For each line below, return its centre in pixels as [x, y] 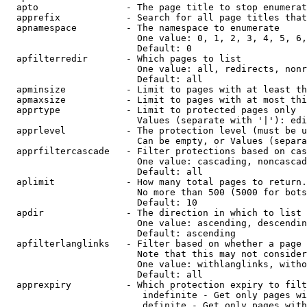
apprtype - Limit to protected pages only [151, 110]
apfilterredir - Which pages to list [123, 59]
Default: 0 [99, 48]
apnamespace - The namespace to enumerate [143, 28]
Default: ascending [121, 233]
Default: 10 [101, 202]
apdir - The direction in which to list [153, 213]
